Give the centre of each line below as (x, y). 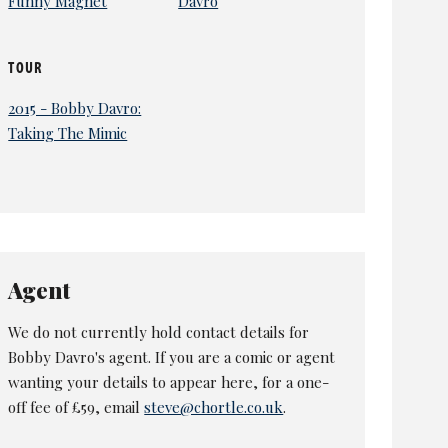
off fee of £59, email (76, 406)
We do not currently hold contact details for (159, 331)
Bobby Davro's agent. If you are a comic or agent (172, 356)
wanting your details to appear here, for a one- (169, 381)
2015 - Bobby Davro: (75, 108)
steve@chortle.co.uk (214, 406)
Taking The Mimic (68, 133)
